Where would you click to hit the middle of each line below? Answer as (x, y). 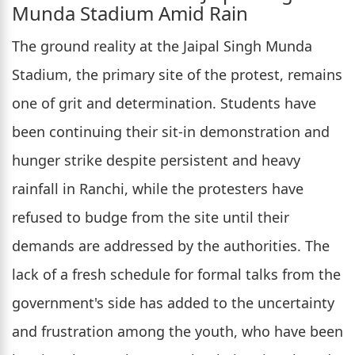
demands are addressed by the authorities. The (171, 246)
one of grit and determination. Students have (164, 103)
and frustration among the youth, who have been (177, 332)
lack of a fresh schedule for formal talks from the (176, 275)
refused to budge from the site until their (151, 218)
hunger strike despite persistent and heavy (156, 160)
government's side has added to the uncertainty (173, 303)
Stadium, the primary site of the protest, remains (177, 75)
